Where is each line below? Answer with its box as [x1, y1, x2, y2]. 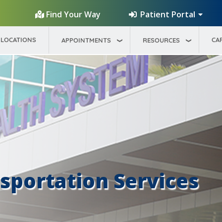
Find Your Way [46, 9, 101, 20]
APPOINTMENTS [61, 36, 111, 44]
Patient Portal [140, 9, 195, 20]
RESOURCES [143, 36, 180, 44]
